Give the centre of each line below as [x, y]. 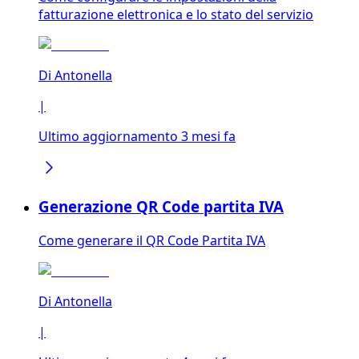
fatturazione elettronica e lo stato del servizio [176, 15]
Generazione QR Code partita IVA [161, 206]
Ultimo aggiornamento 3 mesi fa [137, 137]
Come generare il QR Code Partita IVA [152, 240]
